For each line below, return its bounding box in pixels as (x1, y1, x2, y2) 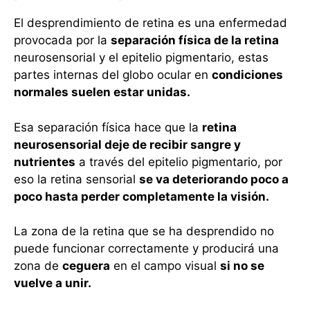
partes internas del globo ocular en (14, 68, 212, 82)
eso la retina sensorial (14, 172, 139, 186)
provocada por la (14, 33, 111, 48)
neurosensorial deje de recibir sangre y (14, 137, 241, 152)
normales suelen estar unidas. (14, 85, 190, 100)
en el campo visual (110, 259, 220, 273)
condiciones (212, 68, 283, 82)
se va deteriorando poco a (139, 172, 289, 186)
